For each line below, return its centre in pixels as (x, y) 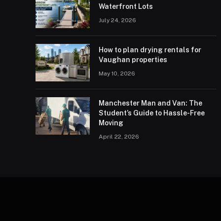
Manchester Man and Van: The (150, 103)
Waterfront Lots (126, 6)
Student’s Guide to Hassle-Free (152, 113)
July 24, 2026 (117, 20)
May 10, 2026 (117, 74)
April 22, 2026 (119, 137)
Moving (111, 123)
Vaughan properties (133, 60)
